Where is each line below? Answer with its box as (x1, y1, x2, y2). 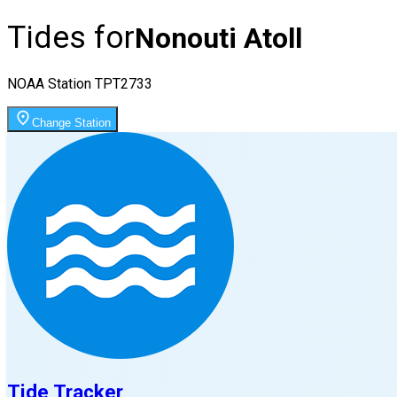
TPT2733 (95, 74, 152, 92)
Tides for (7, 19, 135, 57)
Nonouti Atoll (135, 21, 302, 56)
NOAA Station (7, 74, 95, 92)
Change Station (32, 115, 111, 129)
